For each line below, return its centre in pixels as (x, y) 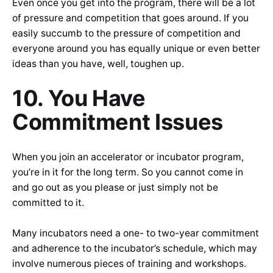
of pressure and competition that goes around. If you (130, 18)
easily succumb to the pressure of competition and (126, 34)
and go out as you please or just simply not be (115, 188)
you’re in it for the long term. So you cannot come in (128, 172)
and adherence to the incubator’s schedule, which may (135, 249)
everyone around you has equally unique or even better (136, 49)
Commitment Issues (120, 122)
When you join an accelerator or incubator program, (128, 157)
